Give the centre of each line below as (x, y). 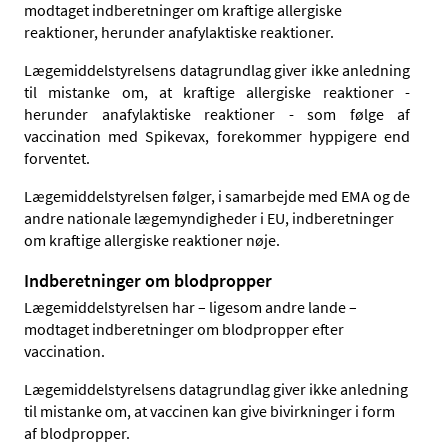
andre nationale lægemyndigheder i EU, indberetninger (209, 217)
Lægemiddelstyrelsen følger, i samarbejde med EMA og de (217, 195)
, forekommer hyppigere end (308, 135)
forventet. (57, 157)
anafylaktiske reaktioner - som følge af (255, 113)
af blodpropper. (77, 432)
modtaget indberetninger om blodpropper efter (184, 328)
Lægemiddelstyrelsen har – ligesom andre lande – (190, 306)
